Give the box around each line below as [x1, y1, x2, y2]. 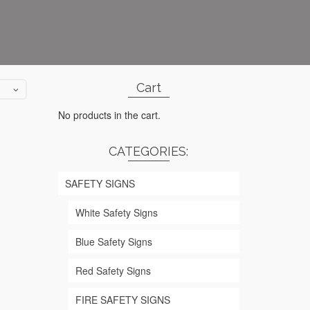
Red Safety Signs [75, 264, 151, 277]
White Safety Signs [75, 206, 158, 219]
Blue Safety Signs [75, 235, 152, 248]
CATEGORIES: [109, 144, 189, 158]
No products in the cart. [57, 108, 161, 122]
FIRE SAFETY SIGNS [75, 293, 170, 307]
